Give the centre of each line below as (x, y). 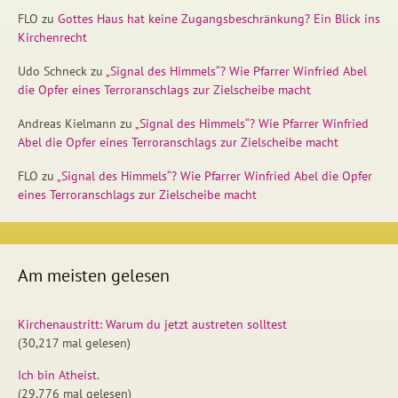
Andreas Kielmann (67, 123)
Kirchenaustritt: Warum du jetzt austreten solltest (152, 324)
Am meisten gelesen (94, 275)
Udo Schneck (52, 71)
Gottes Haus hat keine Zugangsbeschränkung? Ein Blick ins (219, 18)
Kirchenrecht (52, 37)
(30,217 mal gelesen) (74, 342)
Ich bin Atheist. (59, 374)
